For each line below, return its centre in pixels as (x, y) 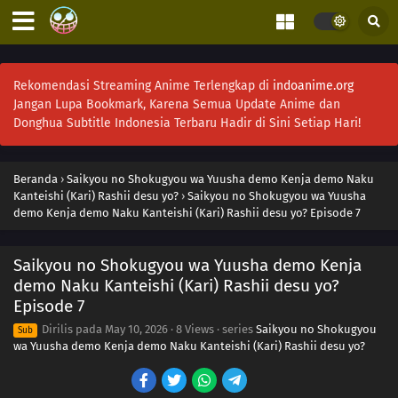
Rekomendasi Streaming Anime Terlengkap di (143, 86)
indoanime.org (313, 86)
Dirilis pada (72, 329)
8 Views (195, 329)
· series (235, 329)
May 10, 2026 (136, 329)
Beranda (36, 179)
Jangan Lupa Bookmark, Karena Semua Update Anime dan (177, 104)
